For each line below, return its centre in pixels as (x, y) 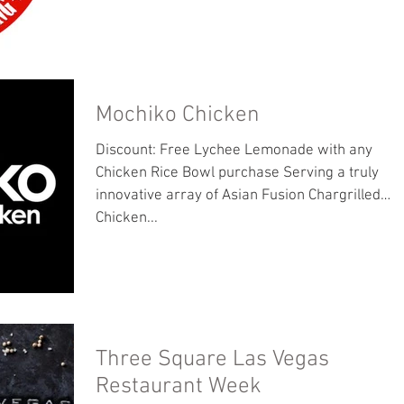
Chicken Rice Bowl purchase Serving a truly (237, 173)
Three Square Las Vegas (212, 359)
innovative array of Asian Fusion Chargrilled (238, 195)
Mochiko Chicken (178, 115)
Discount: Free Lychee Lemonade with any (234, 150)
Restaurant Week (179, 386)
